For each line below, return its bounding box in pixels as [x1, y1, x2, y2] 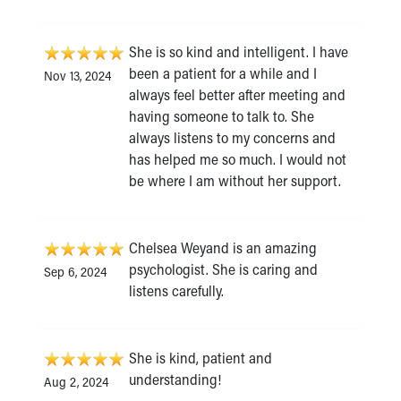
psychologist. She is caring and [129, 259, 318, 278]
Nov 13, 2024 [44, 66, 111, 84]
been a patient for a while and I [129, 63, 317, 82]
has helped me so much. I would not [129, 149, 346, 168]
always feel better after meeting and [129, 84, 346, 104]
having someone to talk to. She [129, 106, 314, 125]
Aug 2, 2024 [44, 372, 108, 390]
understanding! [129, 369, 221, 388]
